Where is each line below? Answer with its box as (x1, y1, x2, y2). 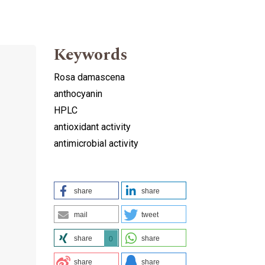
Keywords (54, 41, 128, 67)
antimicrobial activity (54, 137, 138, 149)
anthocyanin (54, 88, 102, 99)
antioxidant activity (54, 121, 131, 132)
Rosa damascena (54, 71, 125, 83)
